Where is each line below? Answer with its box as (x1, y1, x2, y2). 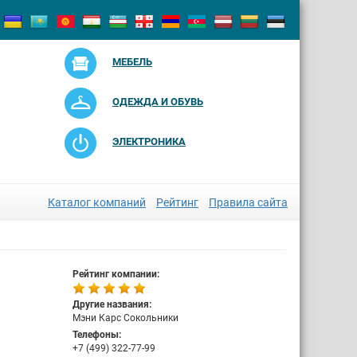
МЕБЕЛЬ (112, 56, 152, 68)
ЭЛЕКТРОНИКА (112, 135, 186, 147)
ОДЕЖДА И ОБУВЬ (112, 96, 203, 108)
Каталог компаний (48, 196, 146, 209)
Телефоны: (73, 329, 121, 340)
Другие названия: (73, 299, 151, 310)
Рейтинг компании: (73, 269, 159, 280)
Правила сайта (209, 196, 288, 209)
